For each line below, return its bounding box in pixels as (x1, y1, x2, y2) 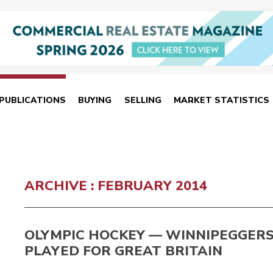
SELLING (124, 94, 161, 107)
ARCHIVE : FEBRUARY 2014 (24, 176, 207, 195)
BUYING (78, 94, 112, 107)
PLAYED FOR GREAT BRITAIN (24, 241, 222, 260)
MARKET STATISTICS (174, 94, 270, 107)
